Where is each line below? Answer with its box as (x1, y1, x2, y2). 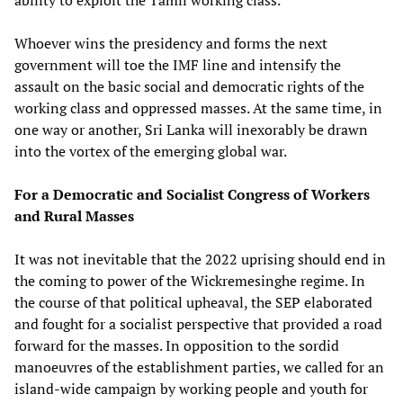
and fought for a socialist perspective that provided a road (14, 313, 382, 334)
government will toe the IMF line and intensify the (14, 54, 341, 75)
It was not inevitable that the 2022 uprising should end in (14, 248, 386, 269)
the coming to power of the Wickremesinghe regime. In (14, 270, 365, 291)
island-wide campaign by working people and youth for (14, 378, 368, 399)
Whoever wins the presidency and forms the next (14, 32, 327, 53)
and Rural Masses (14, 205, 134, 226)
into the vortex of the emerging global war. (14, 140, 287, 161)
